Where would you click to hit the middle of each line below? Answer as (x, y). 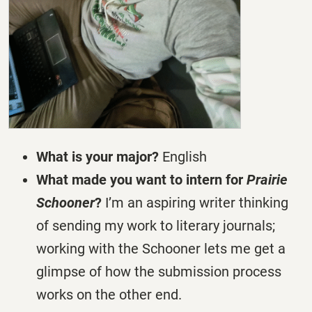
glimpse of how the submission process (159, 272)
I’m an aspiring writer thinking (197, 203)
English (185, 157)
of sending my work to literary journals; (156, 226)
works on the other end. (109, 295)
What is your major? (99, 157)
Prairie (267, 180)
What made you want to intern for (141, 180)
